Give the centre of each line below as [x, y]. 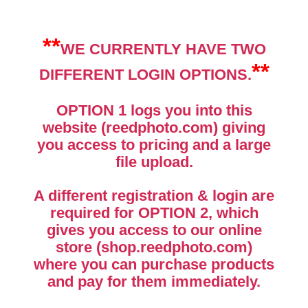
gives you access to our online [154, 230]
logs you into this [189, 110]
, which [233, 212]
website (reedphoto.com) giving [154, 127]
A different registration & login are [154, 195]
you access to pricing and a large [154, 144]
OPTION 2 [173, 212]
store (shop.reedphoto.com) [154, 247]
